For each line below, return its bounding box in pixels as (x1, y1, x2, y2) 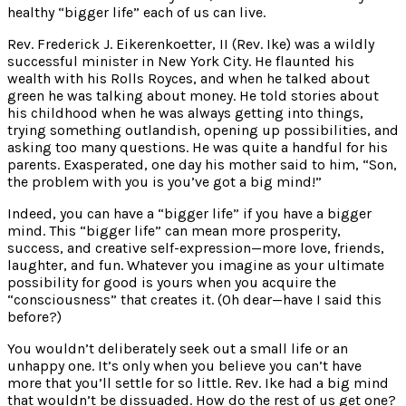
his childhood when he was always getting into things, (7, 103, 363, 121)
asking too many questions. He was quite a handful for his (7, 138, 388, 156)
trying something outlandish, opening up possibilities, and (7, 121, 399, 139)
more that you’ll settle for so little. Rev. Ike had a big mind (7, 373, 389, 391)
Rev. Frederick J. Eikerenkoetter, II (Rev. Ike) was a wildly (7, 34, 374, 53)
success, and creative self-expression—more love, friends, (7, 238, 384, 256)
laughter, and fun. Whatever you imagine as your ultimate (7, 256, 384, 274)
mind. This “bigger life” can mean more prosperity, (7, 221, 341, 239)
